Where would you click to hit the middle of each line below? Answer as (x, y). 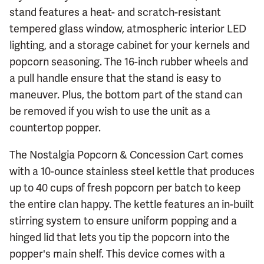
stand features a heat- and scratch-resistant (115, 12)
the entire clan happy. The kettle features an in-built (132, 204)
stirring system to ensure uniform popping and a (123, 220)
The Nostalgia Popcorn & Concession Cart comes (126, 154)
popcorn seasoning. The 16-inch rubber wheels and (129, 61)
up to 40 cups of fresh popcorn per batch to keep (125, 187)
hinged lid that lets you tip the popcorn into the (120, 237)
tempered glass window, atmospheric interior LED (128, 28)
